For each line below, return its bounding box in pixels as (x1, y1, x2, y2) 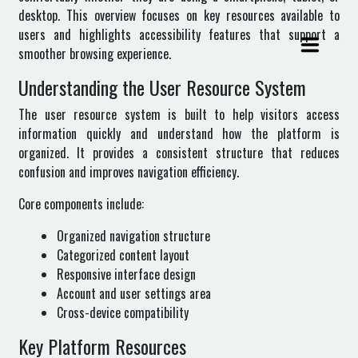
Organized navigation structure (57, 226, 210, 245)
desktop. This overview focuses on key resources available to (18, 6, 340, 25)
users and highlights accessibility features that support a (18, 25, 340, 44)
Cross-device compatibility (57, 303, 189, 322)
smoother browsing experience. (18, 44, 171, 63)
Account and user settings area (57, 284, 211, 303)
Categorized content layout (57, 245, 189, 265)
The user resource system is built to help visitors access (18, 105, 340, 124)
